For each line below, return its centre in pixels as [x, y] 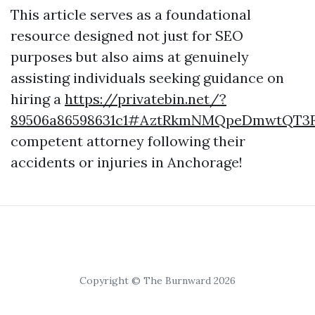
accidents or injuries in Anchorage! [127, 162]
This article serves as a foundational [131, 14]
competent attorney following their [128, 141]
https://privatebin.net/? [146, 99]
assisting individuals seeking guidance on [147, 78]
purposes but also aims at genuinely [130, 57]
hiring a [38, 99]
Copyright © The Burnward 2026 [157, 281]
